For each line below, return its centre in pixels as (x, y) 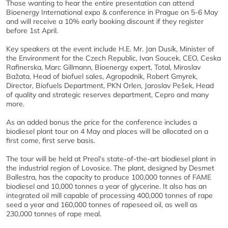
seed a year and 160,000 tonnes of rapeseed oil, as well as (102, 205)
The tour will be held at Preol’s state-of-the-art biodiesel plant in (111, 159)
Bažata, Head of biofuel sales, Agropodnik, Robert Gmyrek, (102, 76)
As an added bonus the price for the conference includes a (102, 122)
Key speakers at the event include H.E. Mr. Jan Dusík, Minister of (110, 49)
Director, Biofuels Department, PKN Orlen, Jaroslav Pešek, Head (110, 85)
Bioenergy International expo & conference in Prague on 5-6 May (112, 12)
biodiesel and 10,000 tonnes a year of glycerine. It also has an (106, 186)
